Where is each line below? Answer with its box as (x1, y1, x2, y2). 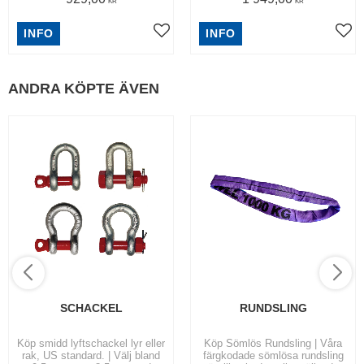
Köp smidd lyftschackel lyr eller (17, 337, 165, 350)
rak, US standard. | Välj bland (22, 349, 160, 362)
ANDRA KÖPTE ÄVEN (8, 80, 159, 97)
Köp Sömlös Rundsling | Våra (204, 337, 342, 350)
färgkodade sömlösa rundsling (202, 349, 344, 362)
